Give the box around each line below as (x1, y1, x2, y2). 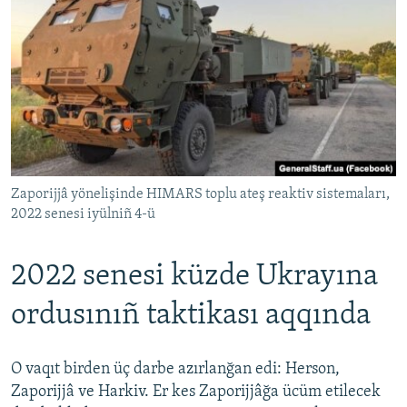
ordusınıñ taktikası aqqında (11, 299, 371, 332)
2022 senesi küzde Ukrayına (11, 260, 378, 293)
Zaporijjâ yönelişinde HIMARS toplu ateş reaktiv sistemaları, (11, 186, 390, 202)
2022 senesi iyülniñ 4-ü (11, 206, 155, 222)
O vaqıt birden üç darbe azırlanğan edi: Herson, (11, 361, 340, 379)
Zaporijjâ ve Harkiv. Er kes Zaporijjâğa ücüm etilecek (11, 383, 381, 402)
